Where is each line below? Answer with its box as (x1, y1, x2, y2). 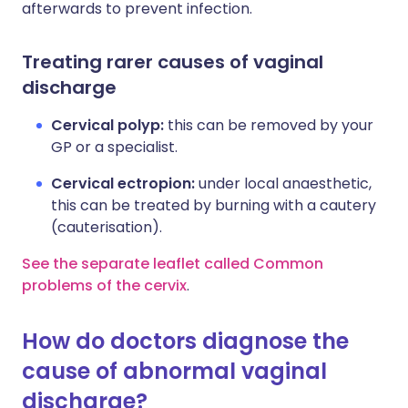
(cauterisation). (51, 217, 162, 238)
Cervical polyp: (51, 115, 164, 136)
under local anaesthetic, (195, 173, 372, 194)
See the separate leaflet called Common (22, 253, 323, 274)
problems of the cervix (22, 275, 187, 296)
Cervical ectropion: (51, 173, 195, 194)
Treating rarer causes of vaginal (22, 49, 323, 75)
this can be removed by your (164, 115, 373, 136)
